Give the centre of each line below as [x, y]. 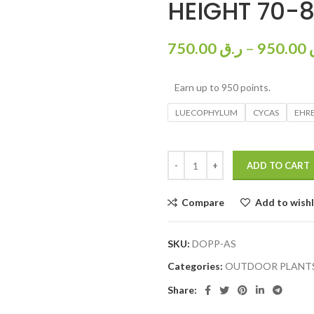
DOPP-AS [214, 244]
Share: [182, 290]
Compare [203, 202]
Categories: [195, 266]
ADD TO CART [278, 165]
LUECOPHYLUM [206, 112]
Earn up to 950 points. [223, 87]
